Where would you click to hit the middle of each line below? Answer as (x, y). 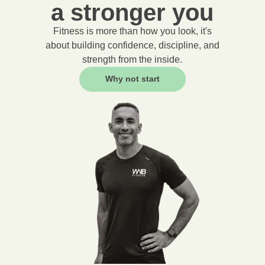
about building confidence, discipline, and (132, 46)
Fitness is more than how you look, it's (132, 31)
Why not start (132, 79)
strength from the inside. (132, 60)
